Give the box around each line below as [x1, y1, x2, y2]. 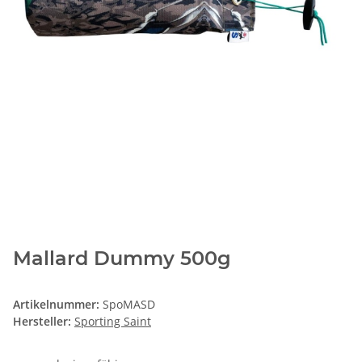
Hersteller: [13, 314, 71, 330]
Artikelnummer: [13, 297, 103, 313]
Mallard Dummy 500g [13, 246, 231, 271]
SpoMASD [103, 297, 155, 313]
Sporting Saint [74, 314, 151, 330]
